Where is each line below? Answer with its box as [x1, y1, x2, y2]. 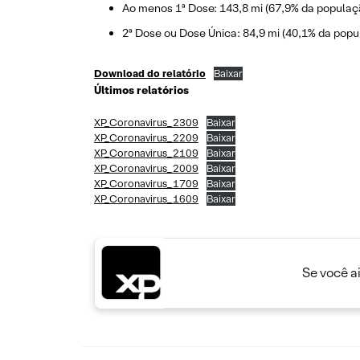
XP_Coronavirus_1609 [94, 192, 198, 206]
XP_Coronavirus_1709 [94, 177, 198, 190]
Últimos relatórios [94, 83, 189, 97]
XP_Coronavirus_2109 [94, 146, 198, 160]
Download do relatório [94, 67, 206, 80]
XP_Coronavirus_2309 [94, 116, 198, 129]
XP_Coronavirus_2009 [94, 162, 198, 175]
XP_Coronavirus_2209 [94, 131, 198, 145]
